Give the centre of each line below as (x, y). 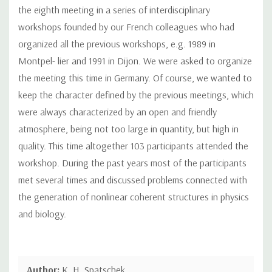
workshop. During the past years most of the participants (132, 162)
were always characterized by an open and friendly (117, 111)
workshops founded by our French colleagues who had (126, 26)
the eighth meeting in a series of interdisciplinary (114, 9)
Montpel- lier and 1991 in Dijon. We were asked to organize (135, 60)
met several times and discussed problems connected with (133, 179)
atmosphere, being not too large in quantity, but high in (128, 128)
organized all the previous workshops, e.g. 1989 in (117, 43)
